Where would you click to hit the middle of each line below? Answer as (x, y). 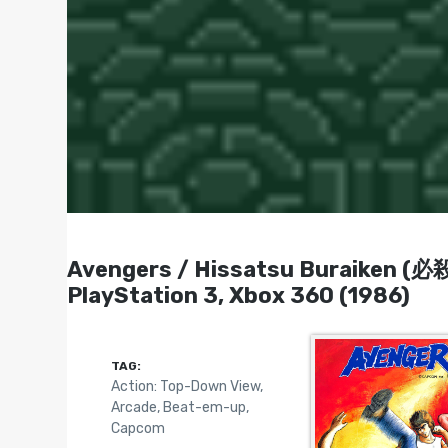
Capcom (137, 428)
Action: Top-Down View (185, 386)
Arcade (133, 407)
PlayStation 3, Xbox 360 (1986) (239, 295)
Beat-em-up (204, 407)
